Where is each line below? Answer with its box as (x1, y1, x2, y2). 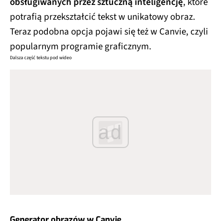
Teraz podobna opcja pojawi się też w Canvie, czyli (10, 25, 208, 39)
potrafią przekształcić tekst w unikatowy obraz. (10, 10, 195, 24)
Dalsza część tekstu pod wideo (10, 54, 72, 62)
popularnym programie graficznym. (10, 40, 151, 54)
